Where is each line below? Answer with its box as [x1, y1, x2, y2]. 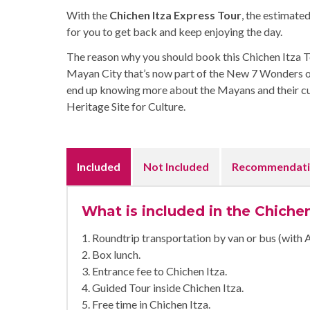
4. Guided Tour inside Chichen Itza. [82, 281, 244, 294]
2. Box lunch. [82, 248, 140, 261]
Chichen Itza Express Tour [109, 8, 241, 21]
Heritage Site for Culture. [66, 100, 185, 113]
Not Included [143, 160, 209, 173]
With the [66, 8, 109, 21]
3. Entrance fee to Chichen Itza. [82, 264, 227, 277]
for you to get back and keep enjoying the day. [66, 25, 282, 38]
